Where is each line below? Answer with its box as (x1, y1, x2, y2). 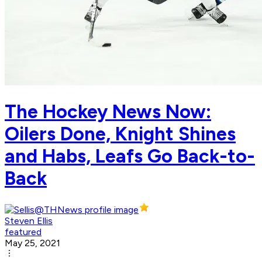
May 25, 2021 (5, 237, 60, 249)
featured (5, 226, 42, 238)
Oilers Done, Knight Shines (5, 122, 236, 145)
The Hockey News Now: (5, 100, 211, 123)
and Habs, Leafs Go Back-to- (5, 144, 255, 167)
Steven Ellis (5, 215, 53, 227)
